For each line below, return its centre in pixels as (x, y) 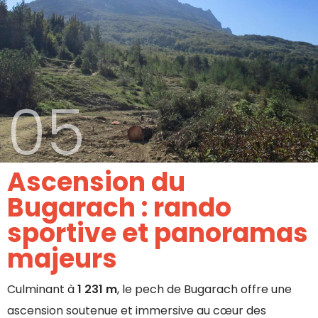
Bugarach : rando (119, 207)
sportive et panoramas (158, 233)
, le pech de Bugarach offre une (204, 289)
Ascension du (96, 182)
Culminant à (42, 289)
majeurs (62, 258)
